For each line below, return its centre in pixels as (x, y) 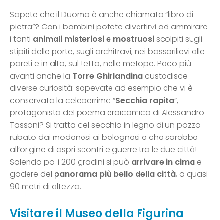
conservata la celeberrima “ (63, 101)
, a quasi (192, 174)
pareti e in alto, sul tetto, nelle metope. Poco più (100, 64)
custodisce (165, 76)
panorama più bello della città (115, 174)
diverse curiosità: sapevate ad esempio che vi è (101, 88)
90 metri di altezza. (45, 187)
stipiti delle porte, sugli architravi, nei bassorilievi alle (107, 52)
